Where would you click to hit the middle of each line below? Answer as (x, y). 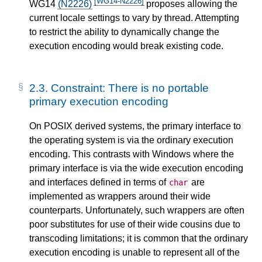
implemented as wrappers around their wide (120, 196)
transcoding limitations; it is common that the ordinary (139, 239)
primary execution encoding (99, 101)
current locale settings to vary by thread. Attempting (134, 18)
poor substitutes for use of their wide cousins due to (135, 225)
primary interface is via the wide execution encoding (136, 168)
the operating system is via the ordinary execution (131, 140)
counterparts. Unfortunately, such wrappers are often (137, 211)
